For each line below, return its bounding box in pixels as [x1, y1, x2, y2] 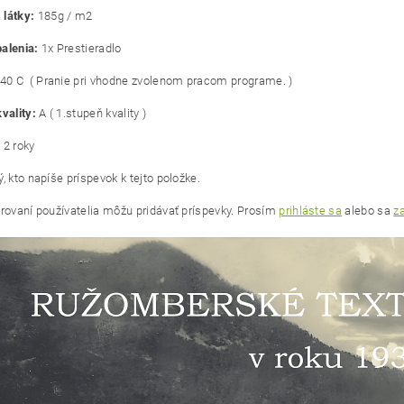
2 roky [3, 139, 35, 152]
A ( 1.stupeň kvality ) [39, 106, 147, 120]
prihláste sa [279, 204, 343, 217]
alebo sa [342, 204, 394, 217]
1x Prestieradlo [41, 41, 122, 55]
